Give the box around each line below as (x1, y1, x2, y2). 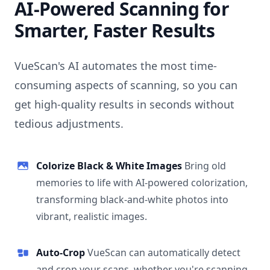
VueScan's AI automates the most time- (14, 58, 217, 74)
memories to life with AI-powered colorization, (36, 176, 248, 190)
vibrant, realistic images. (36, 210, 147, 224)
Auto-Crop (36, 246, 87, 260)
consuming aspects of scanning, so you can (14, 78, 237, 93)
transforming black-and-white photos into (36, 193, 228, 207)
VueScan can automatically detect (87, 246, 240, 260)
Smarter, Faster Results (14, 18, 215, 43)
